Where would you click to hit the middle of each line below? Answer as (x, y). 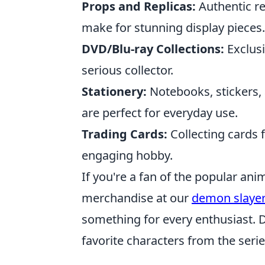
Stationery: (114, 91)
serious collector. (127, 70)
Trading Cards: (125, 134)
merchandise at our (137, 198)
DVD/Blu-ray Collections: (153, 49)
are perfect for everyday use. (160, 112)
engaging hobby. (127, 155)
